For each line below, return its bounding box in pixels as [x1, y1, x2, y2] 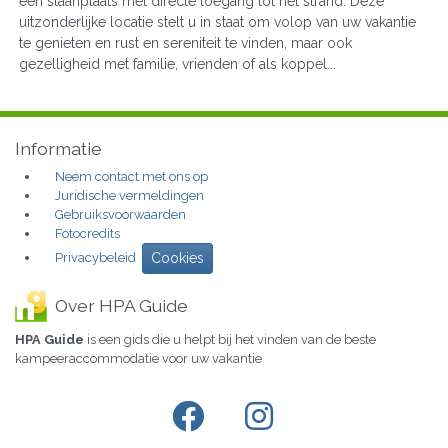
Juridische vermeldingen [55, 188, 204, 204]
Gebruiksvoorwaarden [55, 207, 186, 223]
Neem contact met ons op [55, 169, 208, 185]
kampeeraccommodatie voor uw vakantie [15, 351, 262, 367]
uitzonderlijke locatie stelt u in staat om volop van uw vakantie [19, 13, 416, 30]
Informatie [15, 138, 102, 160]
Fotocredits [55, 226, 120, 242]
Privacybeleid [55, 250, 136, 265]
